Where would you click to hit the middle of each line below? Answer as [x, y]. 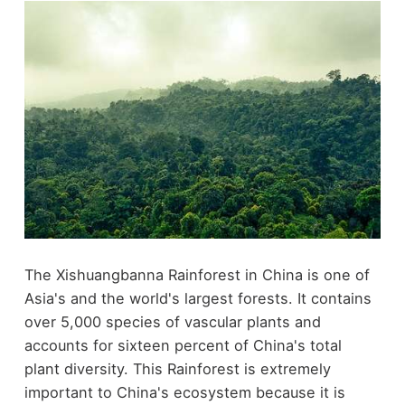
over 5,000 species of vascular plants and [172, 322]
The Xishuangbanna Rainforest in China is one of [197, 275]
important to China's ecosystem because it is [184, 393]
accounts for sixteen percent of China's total [183, 346]
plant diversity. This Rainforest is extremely [177, 369]
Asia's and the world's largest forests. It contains [198, 299]
